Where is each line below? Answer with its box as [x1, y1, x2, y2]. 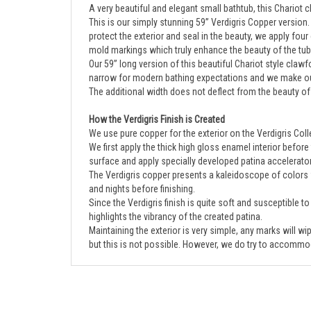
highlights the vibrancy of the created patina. [89, 199, 262, 211]
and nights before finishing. [89, 171, 195, 183]
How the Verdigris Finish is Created [89, 102, 225, 114]
